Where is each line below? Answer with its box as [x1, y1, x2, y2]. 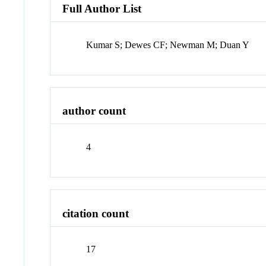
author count [62, 104, 126, 118]
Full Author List [62, 2, 142, 15]
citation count [62, 207, 129, 220]
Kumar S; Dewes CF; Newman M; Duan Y [86, 39, 250, 50]
